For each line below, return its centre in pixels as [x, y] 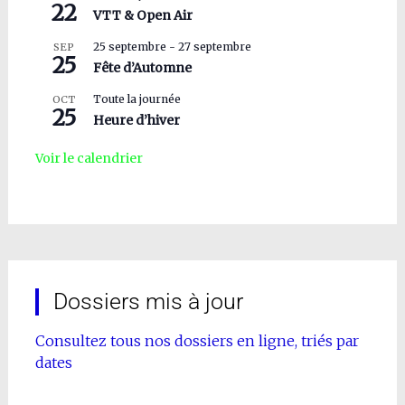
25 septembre [129, 47]
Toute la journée [137, 99]
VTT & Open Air [142, 16]
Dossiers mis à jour [148, 302]
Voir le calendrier [89, 159]
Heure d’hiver [136, 121]
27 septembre [214, 47]
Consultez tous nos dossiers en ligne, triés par [197, 341]
